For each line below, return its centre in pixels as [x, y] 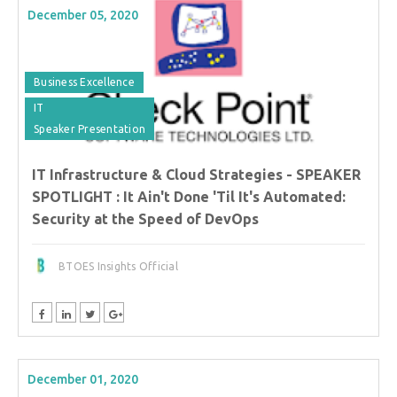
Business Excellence [84, 82]
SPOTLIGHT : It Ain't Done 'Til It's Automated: [189, 197]
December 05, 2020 [83, 16]
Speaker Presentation [90, 129]
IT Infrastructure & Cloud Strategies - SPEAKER [196, 175]
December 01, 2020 [83, 379]
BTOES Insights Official [118, 267]
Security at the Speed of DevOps [145, 219]
